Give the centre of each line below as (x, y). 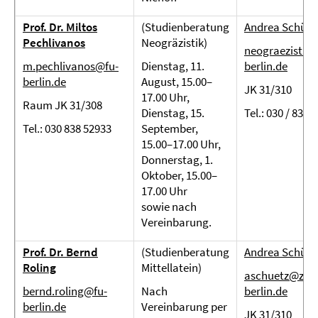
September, (170, 128)
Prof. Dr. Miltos (60, 27)
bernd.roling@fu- (65, 291)
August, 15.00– (177, 82)
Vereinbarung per (184, 307)
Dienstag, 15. (173, 113)
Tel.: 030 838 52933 (67, 128)
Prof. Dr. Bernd (60, 252)
